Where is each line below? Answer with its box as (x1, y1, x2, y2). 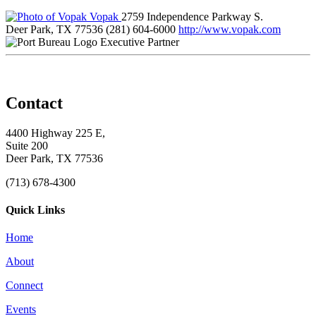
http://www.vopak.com (178, 23, 281, 35)
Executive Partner (100, 35, 179, 48)
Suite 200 (6, 139, 48, 152)
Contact (6, 93, 63, 112)
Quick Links (6, 203, 65, 216)
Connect (6, 279, 43, 292)
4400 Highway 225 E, (6, 126, 105, 139)
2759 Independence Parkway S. (121, 10, 263, 23)
